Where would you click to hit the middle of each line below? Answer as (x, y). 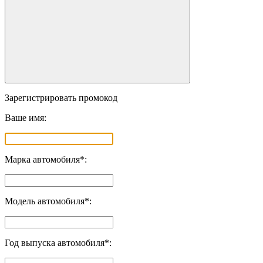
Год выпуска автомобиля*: (58, 242)
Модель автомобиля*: (48, 201)
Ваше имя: (26, 117)
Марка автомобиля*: (46, 159)
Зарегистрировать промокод (61, 97)
